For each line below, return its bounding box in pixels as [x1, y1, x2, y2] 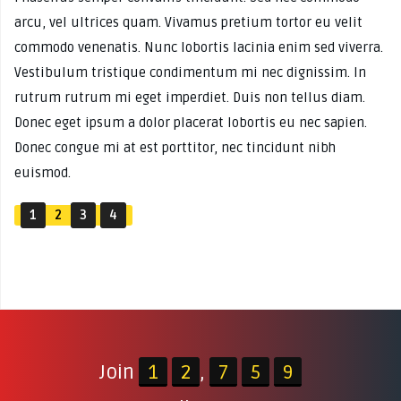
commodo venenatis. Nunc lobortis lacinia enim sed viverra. [14, 39, 383, 55]
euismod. [14, 165, 71, 181]
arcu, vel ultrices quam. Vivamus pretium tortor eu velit [14, 14, 363, 30]
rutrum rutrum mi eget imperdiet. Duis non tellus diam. [14, 90, 365, 106]
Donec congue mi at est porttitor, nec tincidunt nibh [14, 140, 336, 156]
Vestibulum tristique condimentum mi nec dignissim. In [14, 64, 366, 81]
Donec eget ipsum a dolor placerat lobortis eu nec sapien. [14, 115, 367, 131]
